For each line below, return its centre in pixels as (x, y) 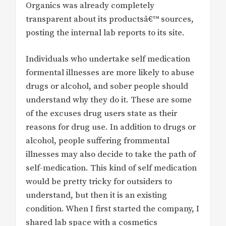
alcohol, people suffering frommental (98, 141)
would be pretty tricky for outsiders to (99, 182)
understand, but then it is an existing (96, 195)
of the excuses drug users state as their (101, 114)
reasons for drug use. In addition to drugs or (111, 127)
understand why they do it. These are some (109, 100)
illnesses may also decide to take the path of (111, 155)
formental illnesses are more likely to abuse (110, 73)
